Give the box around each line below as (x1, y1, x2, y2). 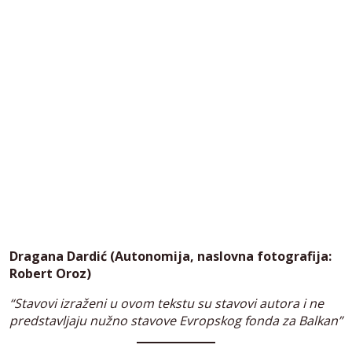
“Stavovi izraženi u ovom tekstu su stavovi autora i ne (9, 294, 324, 312)
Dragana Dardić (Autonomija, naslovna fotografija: (9, 247, 332, 265)
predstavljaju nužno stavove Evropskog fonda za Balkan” (9, 311, 343, 329)
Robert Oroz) (9, 264, 91, 282)
